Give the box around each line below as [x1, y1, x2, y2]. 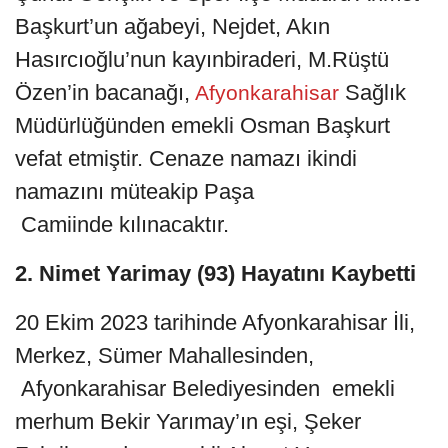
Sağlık [345, 79, 406, 105]
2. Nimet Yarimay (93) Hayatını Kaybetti [15, 260, 416, 286]
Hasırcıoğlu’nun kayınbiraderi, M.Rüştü [15, 46, 389, 72]
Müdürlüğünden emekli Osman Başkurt [15, 112, 390, 138]
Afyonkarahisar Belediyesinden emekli [15, 375, 395, 401]
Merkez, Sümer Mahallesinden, [15, 342, 314, 368]
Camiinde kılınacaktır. [15, 211, 235, 237]
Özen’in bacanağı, [15, 79, 190, 105]
